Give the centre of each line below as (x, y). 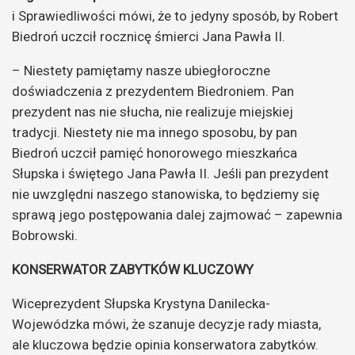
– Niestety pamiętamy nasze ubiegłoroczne (141, 70)
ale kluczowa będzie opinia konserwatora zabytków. (165, 344)
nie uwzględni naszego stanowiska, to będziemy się (166, 194)
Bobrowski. (45, 235)
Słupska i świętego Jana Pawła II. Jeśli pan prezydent (170, 173)
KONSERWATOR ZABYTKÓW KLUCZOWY (133, 269)
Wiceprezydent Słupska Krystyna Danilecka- (141, 303)
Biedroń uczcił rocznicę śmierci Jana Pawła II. (149, 36)
